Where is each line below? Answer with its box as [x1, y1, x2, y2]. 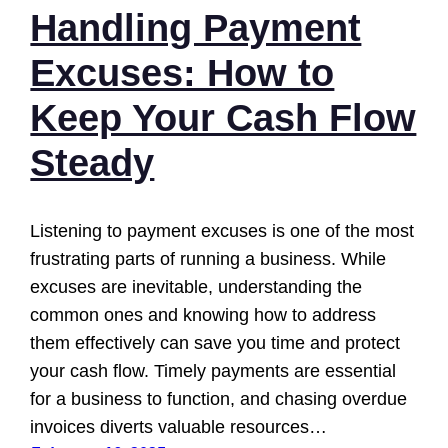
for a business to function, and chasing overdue [30, 389, 408, 410]
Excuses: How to [30, 51, 335, 94]
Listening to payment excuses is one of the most [30, 221, 415, 242]
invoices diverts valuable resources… [30, 417, 328, 438]
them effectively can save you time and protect [30, 333, 401, 354]
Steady [30, 141, 155, 184]
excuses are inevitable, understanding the [30, 277, 363, 298]
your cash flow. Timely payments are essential [30, 361, 397, 382]
